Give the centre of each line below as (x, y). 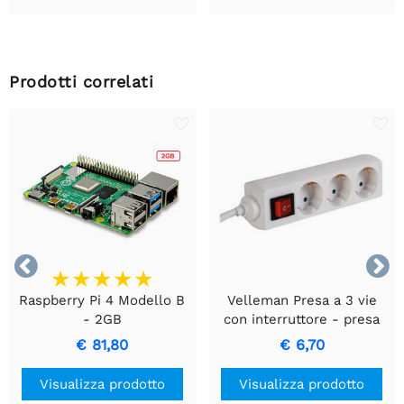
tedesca (302, 338)
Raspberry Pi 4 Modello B (102, 300)
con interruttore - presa (302, 319)
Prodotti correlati (81, 82)
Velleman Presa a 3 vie (302, 300)
